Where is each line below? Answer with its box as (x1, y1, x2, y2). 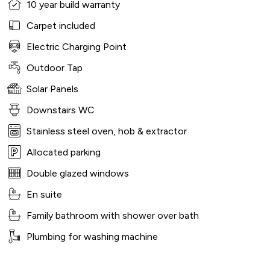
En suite (27, 189, 62, 200)
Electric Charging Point (27, 41, 127, 52)
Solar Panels (27, 83, 78, 95)
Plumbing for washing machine (27, 231, 158, 242)
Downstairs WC (27, 104, 95, 116)
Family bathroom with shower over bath (27, 210, 199, 221)
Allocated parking (27, 146, 101, 158)
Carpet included (27, 20, 95, 31)
